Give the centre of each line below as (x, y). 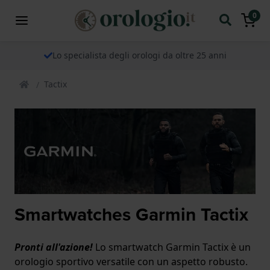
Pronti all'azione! (55, 247)
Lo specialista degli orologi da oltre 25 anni (139, 55)
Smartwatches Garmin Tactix (131, 214)
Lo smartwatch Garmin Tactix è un (173, 247)
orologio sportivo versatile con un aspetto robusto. (131, 261)
